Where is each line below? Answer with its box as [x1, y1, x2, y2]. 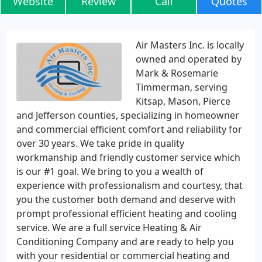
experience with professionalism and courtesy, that [16, 179, 243, 192]
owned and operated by [136, 53, 242, 65]
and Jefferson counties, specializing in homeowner [16, 109, 239, 122]
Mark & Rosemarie [136, 67, 218, 80]
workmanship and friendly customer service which [16, 151, 240, 164]
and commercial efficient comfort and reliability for [16, 123, 242, 136]
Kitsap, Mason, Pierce [136, 95, 230, 108]
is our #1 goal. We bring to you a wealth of [16, 165, 204, 178]
